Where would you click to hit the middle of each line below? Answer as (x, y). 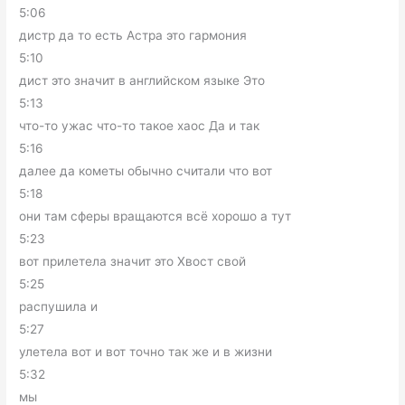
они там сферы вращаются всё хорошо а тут (155, 216)
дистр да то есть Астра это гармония (133, 35)
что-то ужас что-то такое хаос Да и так (140, 126)
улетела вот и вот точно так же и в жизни (146, 352)
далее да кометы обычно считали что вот (146, 171)
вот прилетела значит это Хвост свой (133, 261)
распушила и (59, 306)
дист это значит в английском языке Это (142, 80)
